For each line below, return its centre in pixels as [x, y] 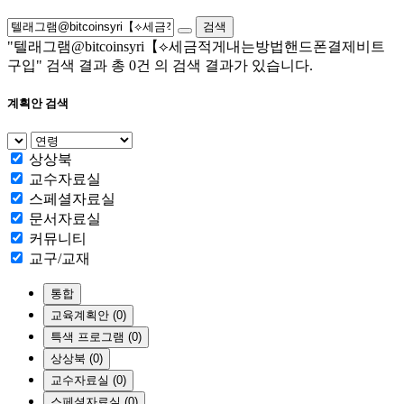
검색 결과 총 [86, 65]
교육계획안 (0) [88, 316]
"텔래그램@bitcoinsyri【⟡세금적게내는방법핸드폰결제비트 [196, 46]
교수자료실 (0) [88, 381]
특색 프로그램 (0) [96, 337]
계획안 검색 [38, 104]
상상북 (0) [77, 359]
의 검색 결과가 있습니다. [234, 65]
